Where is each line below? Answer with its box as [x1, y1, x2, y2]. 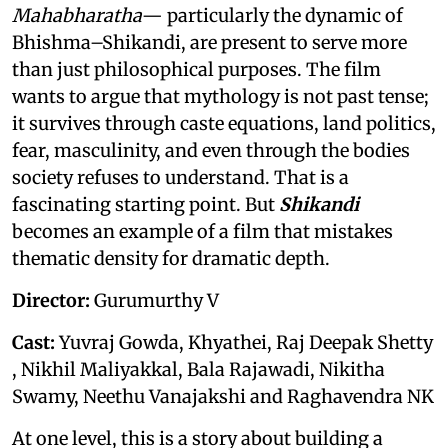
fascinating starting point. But [12, 192, 279, 216]
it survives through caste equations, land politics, [12, 111, 436, 135]
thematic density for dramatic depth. [12, 246, 330, 270]
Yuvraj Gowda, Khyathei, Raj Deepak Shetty [55, 330, 433, 354]
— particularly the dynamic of [142, 3, 403, 27]
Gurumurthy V [90, 288, 219, 312]
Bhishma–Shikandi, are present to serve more [12, 30, 407, 54]
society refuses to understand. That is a [12, 165, 349, 189]
